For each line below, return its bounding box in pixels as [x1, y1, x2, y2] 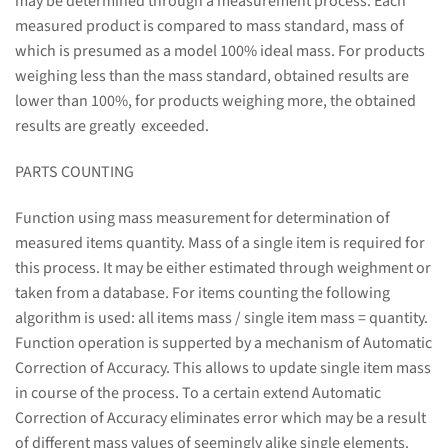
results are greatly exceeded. [15, 115, 209, 138]
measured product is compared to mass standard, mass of [15, 15, 404, 38]
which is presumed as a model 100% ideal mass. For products [15, 40, 425, 63]
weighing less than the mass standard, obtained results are [15, 65, 409, 88]
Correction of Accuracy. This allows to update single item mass [15, 357, 431, 380]
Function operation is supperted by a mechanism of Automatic [15, 332, 432, 355]
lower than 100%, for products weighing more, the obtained [15, 90, 416, 113]
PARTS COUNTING [15, 161, 134, 184]
